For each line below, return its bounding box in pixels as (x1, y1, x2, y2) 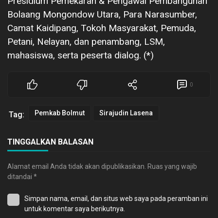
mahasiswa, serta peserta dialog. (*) (7, 49, 154, 61)
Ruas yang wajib (147, 162, 197, 170)
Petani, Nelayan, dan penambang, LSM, (7, 36, 165, 47)
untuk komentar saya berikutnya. (24, 204, 125, 213)
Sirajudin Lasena (99, 109, 153, 117)
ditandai (7, 172, 34, 181)
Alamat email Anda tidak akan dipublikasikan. (7, 162, 146, 170)
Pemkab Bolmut (35, 109, 85, 117)
